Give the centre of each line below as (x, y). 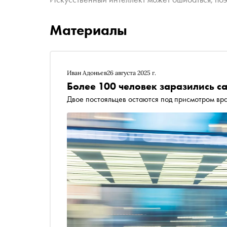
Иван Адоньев (87, 73)
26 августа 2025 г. (131, 73)
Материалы (88, 30)
